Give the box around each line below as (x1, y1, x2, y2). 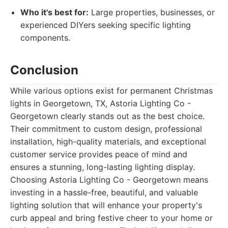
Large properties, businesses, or (89, 7, 215, 17)
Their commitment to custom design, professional (10, 124, 202, 134)
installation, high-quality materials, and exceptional (10, 136, 206, 147)
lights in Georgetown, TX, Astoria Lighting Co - (10, 98, 191, 108)
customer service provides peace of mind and (10, 149, 187, 159)
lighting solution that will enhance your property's (10, 200, 202, 210)
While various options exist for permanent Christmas (10, 85, 213, 96)
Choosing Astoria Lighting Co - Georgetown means (10, 175, 208, 185)
